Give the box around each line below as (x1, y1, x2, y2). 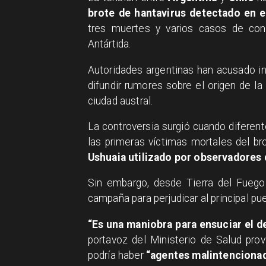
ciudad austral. (87, 94, 153, 107)
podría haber (87, 249, 146, 261)
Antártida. (87, 38, 131, 50)
